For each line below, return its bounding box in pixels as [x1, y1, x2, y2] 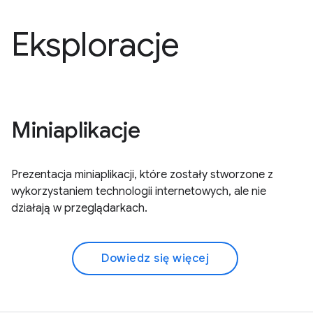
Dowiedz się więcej [101, 252, 209, 266]
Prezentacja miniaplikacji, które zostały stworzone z [11, 168, 273, 182]
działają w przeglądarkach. [11, 201, 147, 216]
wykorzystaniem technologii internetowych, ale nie [11, 184, 266, 199]
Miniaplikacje [11, 116, 140, 145]
